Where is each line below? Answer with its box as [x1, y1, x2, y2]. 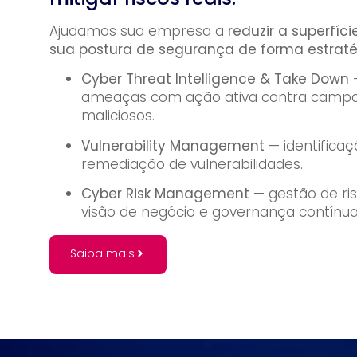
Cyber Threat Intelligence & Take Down [81, 69, 349, 89]
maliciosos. [81, 106, 155, 126]
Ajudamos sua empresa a [49, 21, 228, 41]
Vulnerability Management [81, 135, 265, 155]
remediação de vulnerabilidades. [81, 154, 303, 174]
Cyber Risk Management [81, 183, 249, 203]
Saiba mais [70, 245, 135, 262]
